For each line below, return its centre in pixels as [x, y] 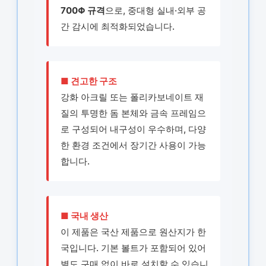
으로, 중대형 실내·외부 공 [155, 10]
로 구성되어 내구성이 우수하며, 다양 [133, 129]
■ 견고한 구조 [88, 81]
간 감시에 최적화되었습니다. [117, 26]
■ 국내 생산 [84, 216]
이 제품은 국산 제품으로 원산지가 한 [133, 232]
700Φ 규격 [83, 10]
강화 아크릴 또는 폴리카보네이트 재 [132, 97]
